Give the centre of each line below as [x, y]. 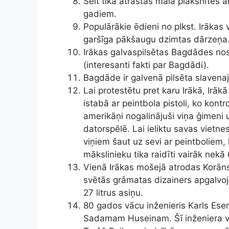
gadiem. [100, 14]
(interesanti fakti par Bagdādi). [146, 65]
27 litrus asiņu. [113, 192]
